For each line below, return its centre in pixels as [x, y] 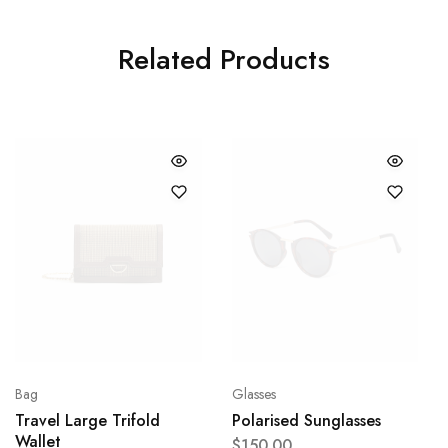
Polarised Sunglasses [306, 420]
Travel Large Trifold [87, 420]
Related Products [224, 59]
